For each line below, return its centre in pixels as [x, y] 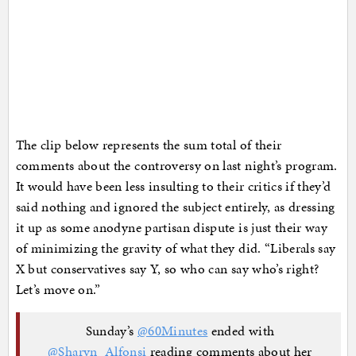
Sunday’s [111, 331]
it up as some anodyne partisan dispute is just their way [172, 227]
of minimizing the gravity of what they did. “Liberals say [176, 248]
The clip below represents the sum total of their [149, 144]
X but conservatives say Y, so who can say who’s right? [167, 268]
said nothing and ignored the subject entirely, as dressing [175, 206]
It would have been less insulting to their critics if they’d [173, 186]
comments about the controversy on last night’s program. [176, 165]
